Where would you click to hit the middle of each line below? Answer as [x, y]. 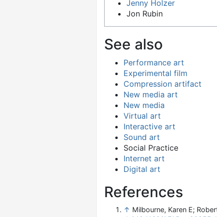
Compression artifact [163, 84]
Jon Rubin [145, 14]
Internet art [144, 158]
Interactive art [149, 126]
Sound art [142, 137]
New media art [151, 94]
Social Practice [151, 148]
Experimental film [155, 73]
